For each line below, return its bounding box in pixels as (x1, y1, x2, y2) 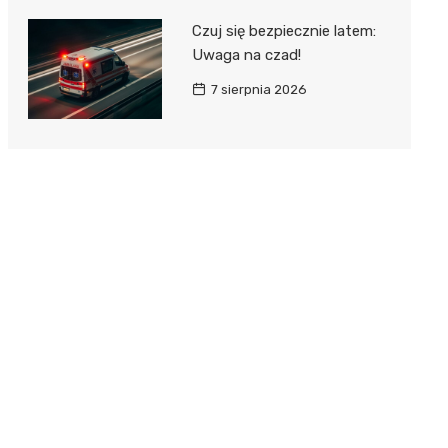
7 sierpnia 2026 (210, 81, 307, 97)
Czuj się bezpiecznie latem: (191, 21, 376, 40)
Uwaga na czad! (191, 45, 301, 64)
